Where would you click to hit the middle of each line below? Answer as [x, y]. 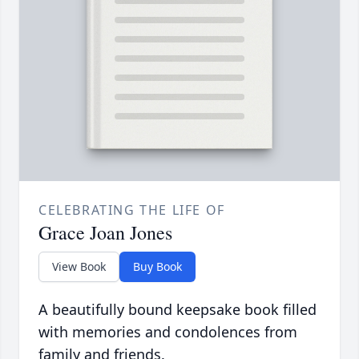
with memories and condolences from [168, 332]
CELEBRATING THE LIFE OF [132, 210]
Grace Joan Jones [105, 233]
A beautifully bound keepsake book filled [177, 310]
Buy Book [157, 267]
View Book [79, 267]
